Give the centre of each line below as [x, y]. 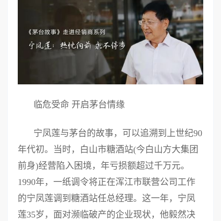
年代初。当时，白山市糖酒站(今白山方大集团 [108, 149]
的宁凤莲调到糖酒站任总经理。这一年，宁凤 [107, 198]
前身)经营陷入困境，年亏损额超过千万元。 [104, 166]
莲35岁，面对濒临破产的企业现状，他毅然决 [107, 214]
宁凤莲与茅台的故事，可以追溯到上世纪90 [118, 133]
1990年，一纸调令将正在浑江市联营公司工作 [107, 182]
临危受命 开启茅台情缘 [79, 104]
